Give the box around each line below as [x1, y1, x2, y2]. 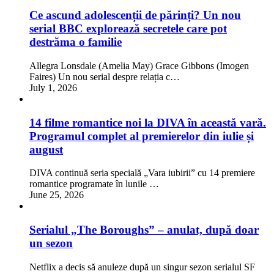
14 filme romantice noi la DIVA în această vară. [29, 116, 266, 129]
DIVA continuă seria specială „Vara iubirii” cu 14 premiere [29, 168, 255, 179]
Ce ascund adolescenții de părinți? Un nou [29, 9, 241, 22]
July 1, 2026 [29, 83, 77, 93]
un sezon [29, 237, 73, 250]
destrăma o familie [29, 35, 122, 49]
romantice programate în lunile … [29, 179, 159, 190]
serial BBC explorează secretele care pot [29, 22, 227, 35]
